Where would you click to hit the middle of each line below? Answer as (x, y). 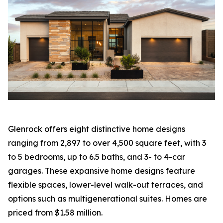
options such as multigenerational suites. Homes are (108, 198)
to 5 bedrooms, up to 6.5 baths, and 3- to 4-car (97, 157)
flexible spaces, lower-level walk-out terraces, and (106, 184)
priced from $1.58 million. (55, 212)
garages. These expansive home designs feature (102, 170)
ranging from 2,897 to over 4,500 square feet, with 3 (107, 143)
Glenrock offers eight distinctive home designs (97, 129)
